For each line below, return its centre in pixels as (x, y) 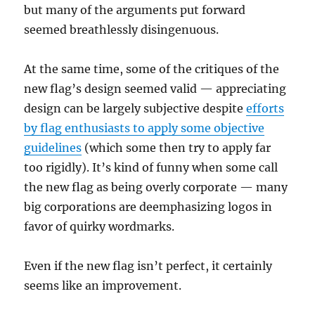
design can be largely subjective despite (135, 109)
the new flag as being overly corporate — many (156, 187)
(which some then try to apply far (176, 148)
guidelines (53, 148)
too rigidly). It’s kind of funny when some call (151, 168)
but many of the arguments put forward (135, 10)
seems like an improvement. (103, 286)
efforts (265, 109)
